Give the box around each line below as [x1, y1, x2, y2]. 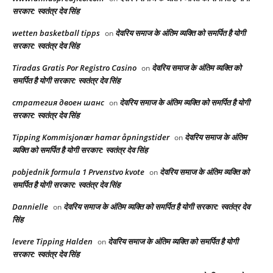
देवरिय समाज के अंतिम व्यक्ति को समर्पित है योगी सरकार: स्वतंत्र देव [63, 201, 250, 213]
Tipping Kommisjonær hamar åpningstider [12, 132, 169, 143]
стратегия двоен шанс [12, 97, 104, 108]
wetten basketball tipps [12, 27, 100, 39]
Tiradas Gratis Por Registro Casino [12, 62, 136, 74]
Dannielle [12, 201, 48, 213]
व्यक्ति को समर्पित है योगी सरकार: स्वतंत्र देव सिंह [12, 144, 147, 156]
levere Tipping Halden [12, 236, 93, 247]
